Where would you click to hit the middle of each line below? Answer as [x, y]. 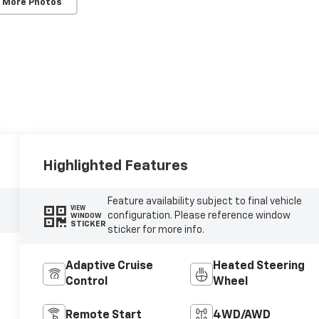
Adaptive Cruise [110, 267]
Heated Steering [258, 267]
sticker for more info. [156, 230]
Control [87, 282]
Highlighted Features [116, 166]
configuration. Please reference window [199, 216]
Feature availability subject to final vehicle [204, 202]
